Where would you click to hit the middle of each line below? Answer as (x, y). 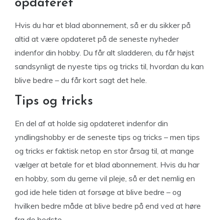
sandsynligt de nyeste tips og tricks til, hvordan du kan (109, 66)
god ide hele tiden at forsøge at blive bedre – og (98, 192)
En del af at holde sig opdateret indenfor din (91, 123)
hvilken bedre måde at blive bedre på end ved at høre (108, 206)
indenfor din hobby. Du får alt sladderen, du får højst (105, 53)
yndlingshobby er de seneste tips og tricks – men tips (107, 137)
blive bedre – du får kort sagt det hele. (81, 80)
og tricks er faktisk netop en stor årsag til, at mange (104, 151)
